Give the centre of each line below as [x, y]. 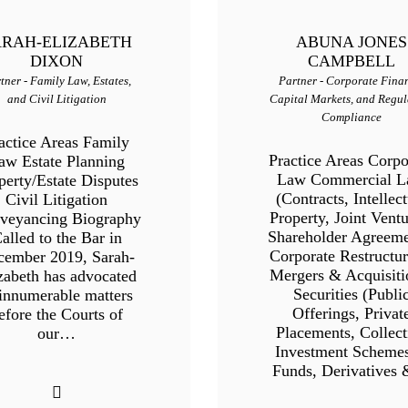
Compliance [351, 117]
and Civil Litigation [56, 99]
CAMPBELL [351, 61]
